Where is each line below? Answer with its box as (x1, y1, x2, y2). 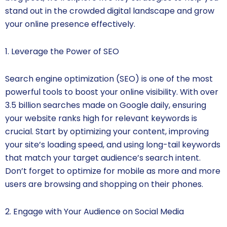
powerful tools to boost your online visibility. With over (5, 86, 218, 98)
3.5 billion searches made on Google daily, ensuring (5, 99, 206, 111)
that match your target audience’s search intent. (5, 152, 201, 164)
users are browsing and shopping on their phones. (5, 178, 203, 191)
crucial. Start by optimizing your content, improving (5, 126, 209, 138)
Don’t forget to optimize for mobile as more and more (5, 165, 220, 177)
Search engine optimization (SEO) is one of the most (5, 73, 213, 85)
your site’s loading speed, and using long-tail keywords (5, 139, 220, 151)
